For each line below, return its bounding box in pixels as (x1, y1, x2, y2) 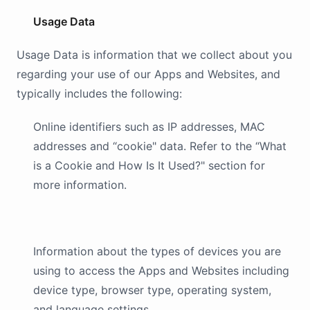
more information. (33, 178, 127, 192)
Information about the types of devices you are (33, 244, 281, 258)
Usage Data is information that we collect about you (17, 48, 292, 62)
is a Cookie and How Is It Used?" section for (33, 158, 265, 172)
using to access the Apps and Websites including (33, 264, 289, 277)
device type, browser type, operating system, (33, 283, 271, 297)
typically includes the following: (17, 86, 182, 100)
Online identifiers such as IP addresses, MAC (33, 120, 265, 134)
